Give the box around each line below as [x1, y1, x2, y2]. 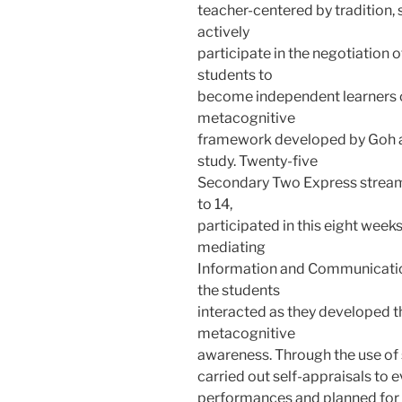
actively [197, 22, 249, 40]
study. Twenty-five [197, 152, 318, 170]
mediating [197, 238, 266, 256]
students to [197, 66, 273, 83]
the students [197, 281, 280, 299]
